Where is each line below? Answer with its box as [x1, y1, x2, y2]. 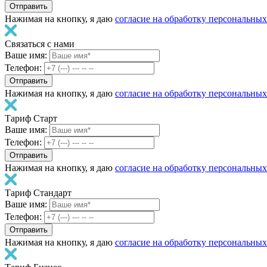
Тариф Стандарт [5, 188, 72, 198]
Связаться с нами [5, 39, 74, 49]
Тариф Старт [5, 113, 57, 123]
